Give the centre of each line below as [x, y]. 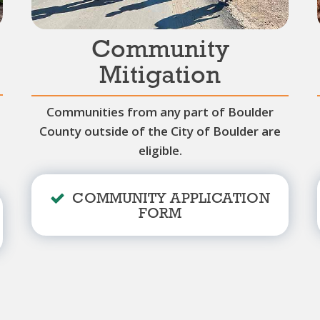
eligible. [160, 150]
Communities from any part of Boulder [160, 111]
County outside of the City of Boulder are [160, 131]
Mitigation [160, 76]
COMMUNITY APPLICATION [171, 199]
